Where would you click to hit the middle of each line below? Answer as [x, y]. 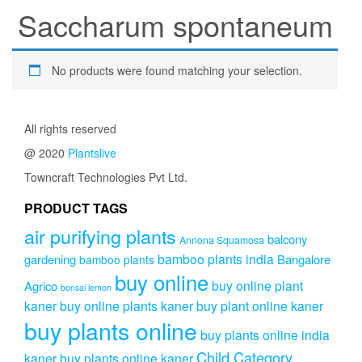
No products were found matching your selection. [177, 71]
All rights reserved [70, 129]
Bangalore [304, 259]
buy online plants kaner [126, 306]
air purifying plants [100, 236]
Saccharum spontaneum [175, 25]
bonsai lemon [86, 288]
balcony [287, 239]
